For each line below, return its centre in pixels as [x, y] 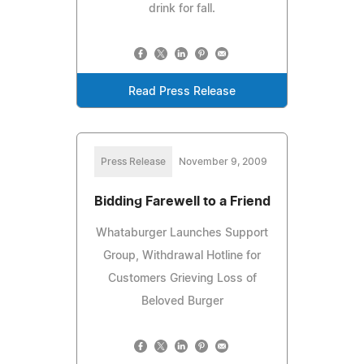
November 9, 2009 [223, 161]
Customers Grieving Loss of [182, 278]
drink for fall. [182, 9]
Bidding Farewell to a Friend [182, 201]
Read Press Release [182, 91]
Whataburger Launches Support [182, 233]
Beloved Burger [182, 301]
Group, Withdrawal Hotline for [182, 256]
